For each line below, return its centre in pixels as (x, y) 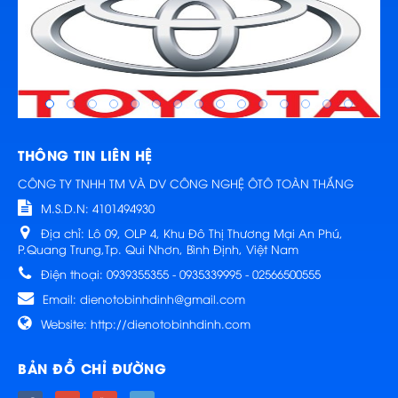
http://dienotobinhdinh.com (171, 323)
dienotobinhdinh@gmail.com (163, 298)
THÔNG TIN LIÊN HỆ (85, 154)
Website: (66, 323)
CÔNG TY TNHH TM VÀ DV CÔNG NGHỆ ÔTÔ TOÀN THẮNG (186, 183)
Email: (61, 298)
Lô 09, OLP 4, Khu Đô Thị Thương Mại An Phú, (215, 232)
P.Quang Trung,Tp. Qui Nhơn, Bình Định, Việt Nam (158, 248)
